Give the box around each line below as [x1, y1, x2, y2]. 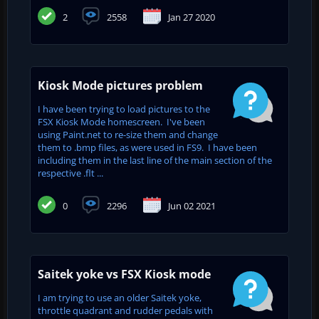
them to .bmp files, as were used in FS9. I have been [38, 140, 257, 154]
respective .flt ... [38, 166, 103, 179]
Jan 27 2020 [168, 11, 215, 24]
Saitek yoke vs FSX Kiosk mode [38, 266, 211, 282]
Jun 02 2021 [168, 199, 216, 213]
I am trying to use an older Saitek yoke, [38, 291, 202, 304]
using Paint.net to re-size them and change [38, 127, 218, 141]
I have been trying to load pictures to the [38, 102, 210, 115]
